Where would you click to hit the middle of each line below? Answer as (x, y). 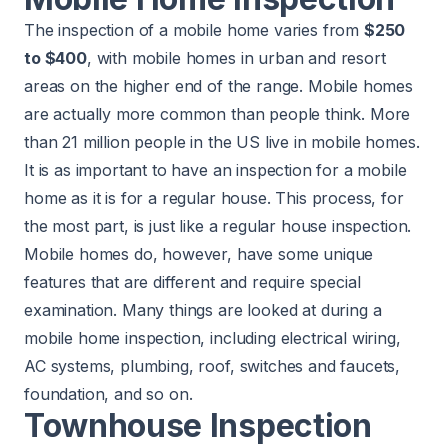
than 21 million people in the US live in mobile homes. (222, 142)
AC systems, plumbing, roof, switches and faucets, (212, 366)
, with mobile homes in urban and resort (236, 58)
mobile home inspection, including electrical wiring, (212, 338)
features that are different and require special (192, 282)
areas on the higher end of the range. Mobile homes (218, 86)
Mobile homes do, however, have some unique (199, 254)
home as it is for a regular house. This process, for (214, 198)
